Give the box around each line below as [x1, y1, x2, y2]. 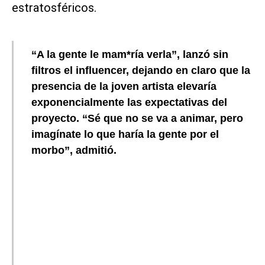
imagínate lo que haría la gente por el [31, 128, 219, 140]
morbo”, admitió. [31, 144, 117, 156]
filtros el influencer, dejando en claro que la [31, 64, 250, 76]
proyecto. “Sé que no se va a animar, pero [31, 112, 243, 124]
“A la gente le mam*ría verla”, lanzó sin [31, 48, 228, 60]
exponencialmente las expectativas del [31, 96, 227, 108]
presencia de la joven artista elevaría [31, 80, 216, 92]
